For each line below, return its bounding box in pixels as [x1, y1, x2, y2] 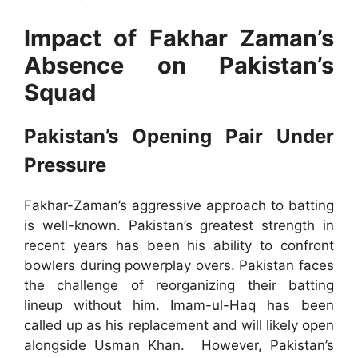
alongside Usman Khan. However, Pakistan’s [24, 336, 334, 353]
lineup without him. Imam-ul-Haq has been [24, 296, 334, 313]
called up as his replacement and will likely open [24, 316, 334, 333]
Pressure [24, 153, 106, 177]
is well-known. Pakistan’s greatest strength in [24, 217, 334, 233]
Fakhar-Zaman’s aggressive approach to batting [24, 197, 334, 213]
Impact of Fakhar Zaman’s [24, 23, 334, 52]
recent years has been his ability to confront [24, 237, 334, 253]
